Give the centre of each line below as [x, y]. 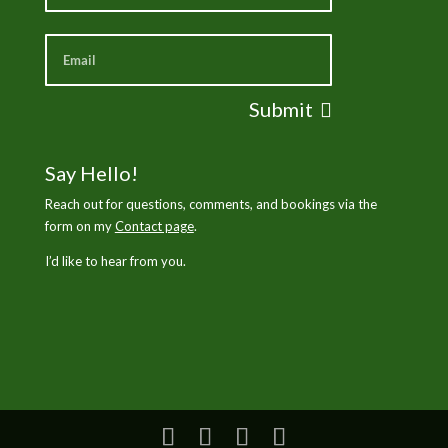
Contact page [154, 225]
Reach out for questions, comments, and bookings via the [210, 203]
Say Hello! [91, 172]
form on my [79, 225]
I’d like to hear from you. [115, 260]
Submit [280, 108]
